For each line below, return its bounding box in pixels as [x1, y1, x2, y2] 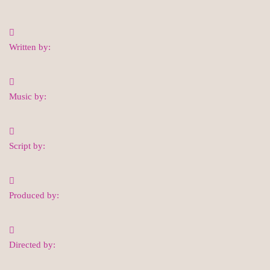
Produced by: [9, 190, 59, 200]
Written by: [9, 42, 51, 52]
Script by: [9, 140, 45, 151]
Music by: [9, 91, 46, 101]
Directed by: [9, 239, 55, 250]
